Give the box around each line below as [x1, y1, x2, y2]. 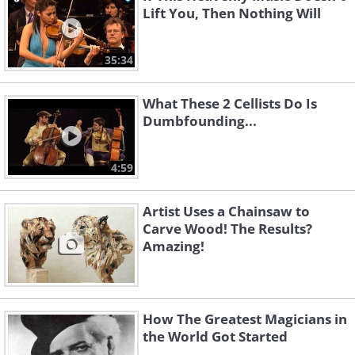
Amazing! [143, 237, 204, 256]
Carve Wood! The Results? [143, 219, 312, 239]
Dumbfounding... [143, 112, 257, 131]
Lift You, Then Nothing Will [143, 4, 321, 23]
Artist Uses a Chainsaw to [143, 202, 310, 221]
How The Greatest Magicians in [143, 310, 347, 329]
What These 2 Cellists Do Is [143, 94, 317, 113]
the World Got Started [143, 327, 288, 346]
